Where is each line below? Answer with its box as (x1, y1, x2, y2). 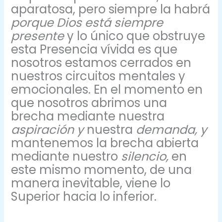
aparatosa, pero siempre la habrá (11, 1, 211, 18)
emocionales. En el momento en (11, 81, 203, 98)
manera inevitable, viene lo (11, 175, 171, 192)
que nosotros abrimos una (11, 95, 167, 111)
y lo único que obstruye (67, 28, 206, 45)
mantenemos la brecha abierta (11, 135, 199, 152)
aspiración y (11, 121, 87, 138)
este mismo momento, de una (11, 162, 192, 178)
